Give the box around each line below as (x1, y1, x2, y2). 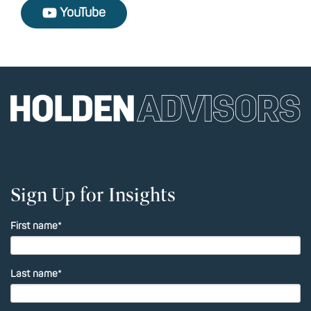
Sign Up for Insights (10, 183, 176, 207)
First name (10, 219, 58, 232)
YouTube (57, 5, 106, 21)
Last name (10, 267, 58, 280)
